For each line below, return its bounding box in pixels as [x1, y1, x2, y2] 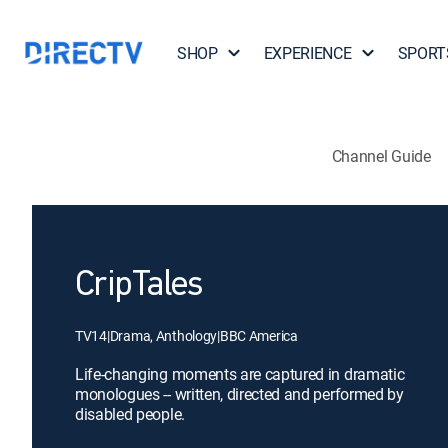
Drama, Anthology [109, 326, 218, 345]
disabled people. [75, 403, 185, 425]
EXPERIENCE [263, 42, 352, 64]
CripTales [75, 268, 203, 304]
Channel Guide [331, 144, 431, 167]
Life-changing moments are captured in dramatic [75, 363, 405, 385]
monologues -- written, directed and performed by [75, 383, 404, 405]
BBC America [219, 326, 298, 345]
